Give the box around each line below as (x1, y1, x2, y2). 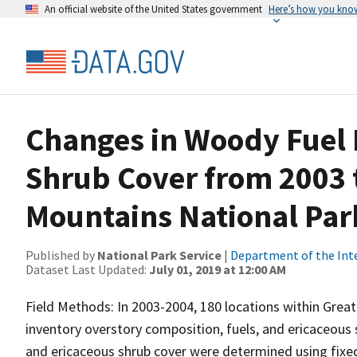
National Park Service (97, 247, 222, 263)
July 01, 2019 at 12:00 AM (149, 261, 286, 277)
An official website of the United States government (45, 2, 262, 15)
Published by (25, 247, 97, 263)
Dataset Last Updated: (25, 261, 149, 277)
